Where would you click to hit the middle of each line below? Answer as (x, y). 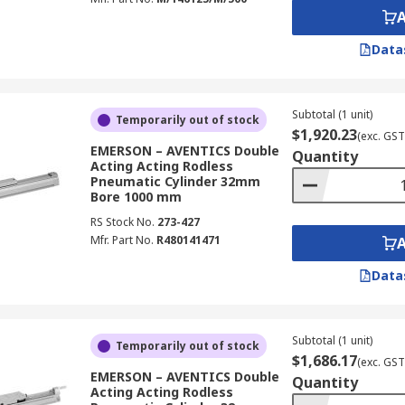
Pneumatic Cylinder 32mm (175, 181)
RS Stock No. (122, 222)
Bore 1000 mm (136, 197)
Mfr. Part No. (122, 240)
